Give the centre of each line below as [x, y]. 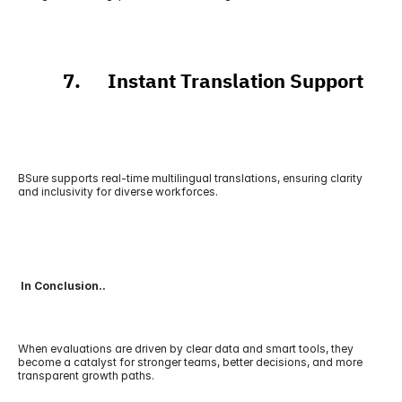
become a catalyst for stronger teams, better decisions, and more [190, 362]
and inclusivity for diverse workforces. [118, 192]
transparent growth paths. [86, 376]
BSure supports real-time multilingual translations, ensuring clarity [190, 178]
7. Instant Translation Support [191, 81]
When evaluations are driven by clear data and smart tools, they [186, 349]
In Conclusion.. [62, 286]
